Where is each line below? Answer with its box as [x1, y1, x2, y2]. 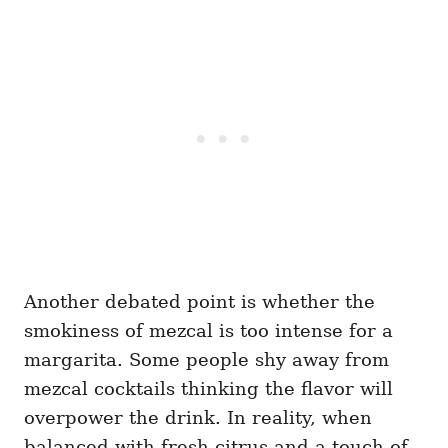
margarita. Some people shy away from [24, 349, 389, 371]
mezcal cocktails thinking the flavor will [24, 378, 393, 400]
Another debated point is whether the [24, 291, 375, 313]
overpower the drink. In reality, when [24, 407, 372, 429]
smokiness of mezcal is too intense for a [24, 320, 393, 342]
